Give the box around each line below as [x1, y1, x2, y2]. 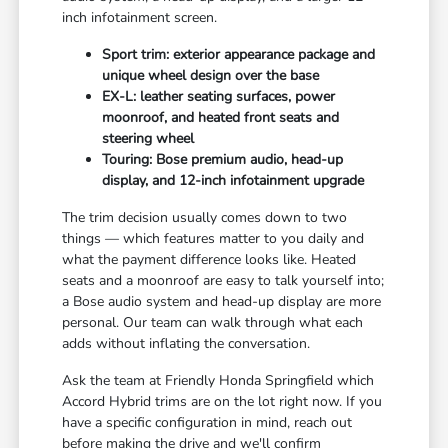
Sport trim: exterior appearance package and [102, 45, 376, 65]
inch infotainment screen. [62, 8, 218, 28]
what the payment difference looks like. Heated [62, 250, 357, 270]
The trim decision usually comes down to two [62, 208, 348, 228]
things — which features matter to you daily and [62, 229, 365, 249]
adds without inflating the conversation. [62, 334, 311, 354]
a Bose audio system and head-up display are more [62, 292, 382, 312]
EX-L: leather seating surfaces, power [102, 87, 336, 107]
